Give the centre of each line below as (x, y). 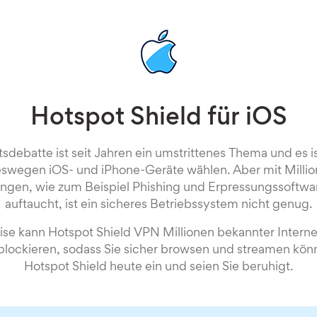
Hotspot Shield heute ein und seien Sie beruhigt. (158, 267)
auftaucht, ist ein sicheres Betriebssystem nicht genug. (158, 205)
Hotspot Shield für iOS (158, 119)
